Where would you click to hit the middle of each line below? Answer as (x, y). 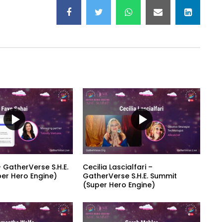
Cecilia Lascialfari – (118, 167)
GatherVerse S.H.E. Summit (130, 176)
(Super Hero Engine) (119, 185)
